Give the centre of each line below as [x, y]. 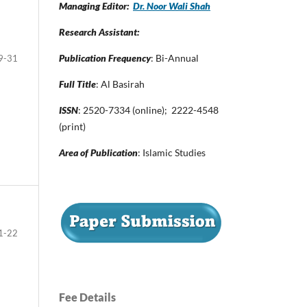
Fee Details [87, 297]
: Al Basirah [120, 84]
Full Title [77, 84]
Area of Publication [98, 152]
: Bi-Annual [175, 58]
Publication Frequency [105, 58]
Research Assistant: [99, 32]
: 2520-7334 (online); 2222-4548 [148, 110]
